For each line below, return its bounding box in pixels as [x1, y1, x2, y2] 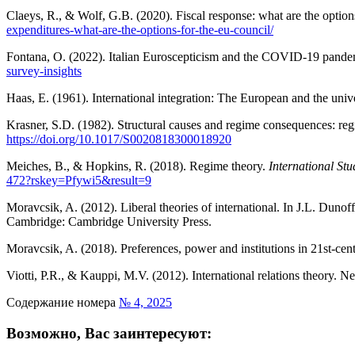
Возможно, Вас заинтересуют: [6, 324, 212, 342]
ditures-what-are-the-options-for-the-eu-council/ [36, 23, 273, 37]
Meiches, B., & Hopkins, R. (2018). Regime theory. [6, 159, 269, 174]
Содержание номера [6, 296, 119, 310]
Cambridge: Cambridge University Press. [6, 215, 212, 229]
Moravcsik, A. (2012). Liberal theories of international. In [6, 200, 293, 215]
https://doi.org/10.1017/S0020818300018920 [6, 132, 231, 147]
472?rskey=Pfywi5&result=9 [6, 174, 151, 188]
